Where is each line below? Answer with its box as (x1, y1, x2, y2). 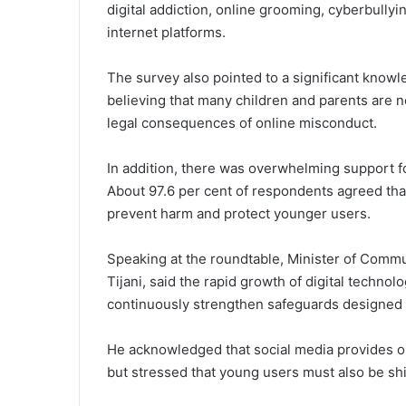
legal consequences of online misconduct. (107, 114, 377, 131)
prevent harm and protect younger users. (107, 205, 371, 222)
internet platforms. (107, 24, 226, 41)
